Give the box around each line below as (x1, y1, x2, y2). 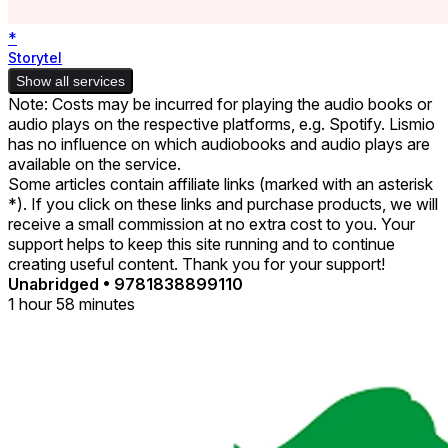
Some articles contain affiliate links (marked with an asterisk (8, 173, 433, 194)
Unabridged (8, 273, 103, 294)
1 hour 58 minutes (8, 293, 135, 314)
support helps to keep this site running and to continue (8, 233, 395, 254)
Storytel (8, 48, 62, 66)
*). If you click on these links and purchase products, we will (8, 193, 438, 214)
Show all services (16, 72, 125, 89)
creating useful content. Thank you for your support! (8, 253, 385, 274)
